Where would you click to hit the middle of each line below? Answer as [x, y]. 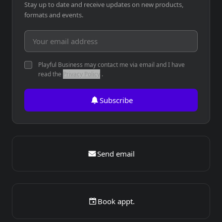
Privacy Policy [82, 74]
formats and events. [54, 15]
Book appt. [116, 201]
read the [51, 74]
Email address [50, 36]
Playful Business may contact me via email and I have [111, 65]
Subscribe [116, 100]
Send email [116, 154]
